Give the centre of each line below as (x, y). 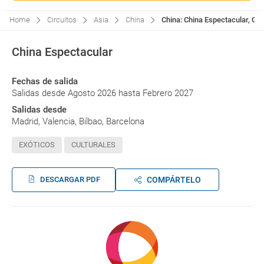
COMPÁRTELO (174, 180)
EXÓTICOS (37, 145)
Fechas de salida (45, 81)
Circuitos (62, 20)
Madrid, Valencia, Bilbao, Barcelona (78, 121)
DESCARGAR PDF (70, 179)
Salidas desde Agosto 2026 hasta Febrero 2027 (103, 93)
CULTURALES (93, 145)
